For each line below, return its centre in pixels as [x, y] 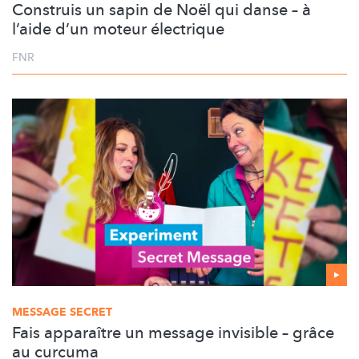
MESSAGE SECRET [62, 312]
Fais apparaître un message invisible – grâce [173, 333]
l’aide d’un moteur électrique [118, 29]
